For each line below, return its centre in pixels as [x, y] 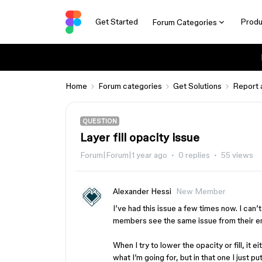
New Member [201, 191]
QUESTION [100, 121]
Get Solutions [197, 86]
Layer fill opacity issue [140, 137]
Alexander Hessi [142, 191]
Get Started [116, 22]
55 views [237, 155]
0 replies [194, 155]
